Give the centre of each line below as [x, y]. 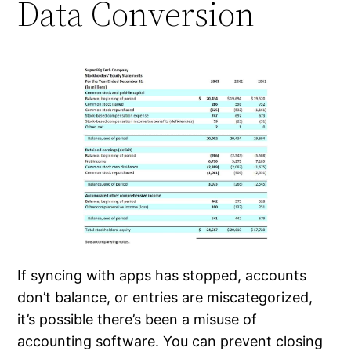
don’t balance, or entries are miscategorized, [165, 298]
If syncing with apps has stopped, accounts [162, 276]
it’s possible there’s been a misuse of [138, 320]
